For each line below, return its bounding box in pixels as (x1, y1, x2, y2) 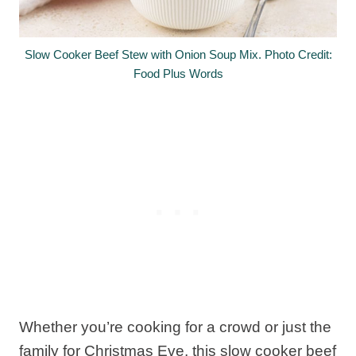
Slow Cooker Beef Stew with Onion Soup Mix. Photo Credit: (24, 47, 332, 61)
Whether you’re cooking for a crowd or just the (19, 318, 331, 335)
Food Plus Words (133, 66, 223, 80)
